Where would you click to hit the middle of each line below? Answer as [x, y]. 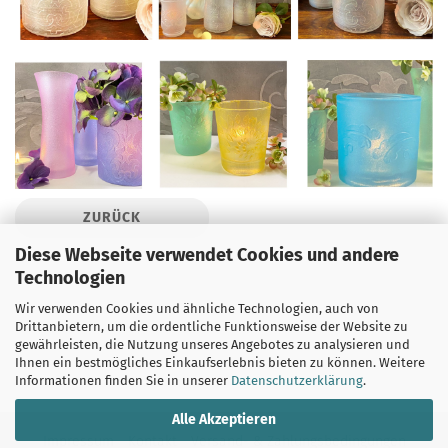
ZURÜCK [112, 218]
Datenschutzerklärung [297, 380]
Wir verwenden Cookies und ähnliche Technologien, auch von [197, 308]
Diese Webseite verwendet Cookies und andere [207, 254]
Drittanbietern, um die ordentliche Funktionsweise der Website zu [211, 326]
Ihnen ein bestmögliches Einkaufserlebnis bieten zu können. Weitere [220, 362]
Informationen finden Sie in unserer [123, 380]
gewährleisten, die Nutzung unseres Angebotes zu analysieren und [212, 344]
